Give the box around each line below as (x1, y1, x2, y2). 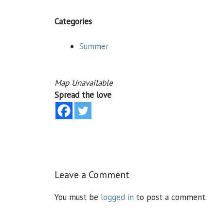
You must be (54, 192, 101, 202)
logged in (101, 192, 134, 202)
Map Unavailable (54, 77, 113, 88)
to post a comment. (134, 192, 207, 202)
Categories (54, 16, 92, 27)
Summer (79, 40, 109, 52)
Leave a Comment (54, 168, 129, 181)
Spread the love (54, 90, 111, 100)
